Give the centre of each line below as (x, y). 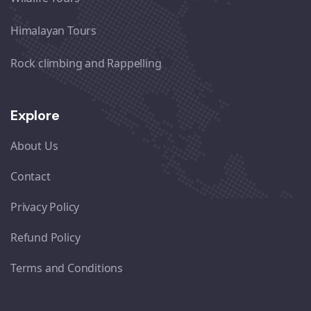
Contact (31, 176)
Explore (35, 115)
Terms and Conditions (67, 268)
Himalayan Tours (53, 31)
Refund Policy (45, 237)
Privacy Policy (45, 207)
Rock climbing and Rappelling (86, 63)
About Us (34, 146)
